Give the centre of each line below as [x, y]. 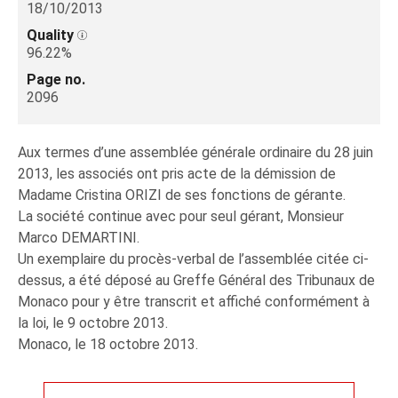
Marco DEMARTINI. [79, 238]
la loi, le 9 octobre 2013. [93, 323]
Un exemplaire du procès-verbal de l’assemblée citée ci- [193, 259]
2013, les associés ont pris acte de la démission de [177, 174]
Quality [52, 35]
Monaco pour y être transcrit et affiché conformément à [194, 302]
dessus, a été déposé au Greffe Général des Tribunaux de [196, 280]
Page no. [56, 80]
